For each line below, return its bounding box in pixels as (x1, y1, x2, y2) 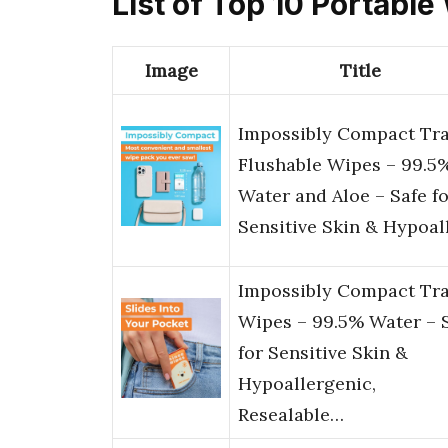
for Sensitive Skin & (238, 341, 408, 365)
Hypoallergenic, (238, 372, 376, 396)
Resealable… (238, 403, 344, 427)
